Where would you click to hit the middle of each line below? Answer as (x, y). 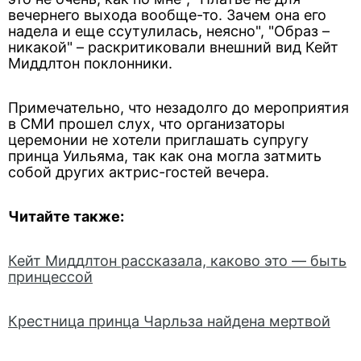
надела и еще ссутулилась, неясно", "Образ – (169, 31)
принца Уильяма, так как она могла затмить (165, 156)
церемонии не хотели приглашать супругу (158, 140)
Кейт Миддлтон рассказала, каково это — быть (177, 261)
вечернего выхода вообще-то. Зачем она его (167, 15)
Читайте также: (66, 216)
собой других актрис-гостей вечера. (139, 172)
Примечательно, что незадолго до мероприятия (178, 108)
